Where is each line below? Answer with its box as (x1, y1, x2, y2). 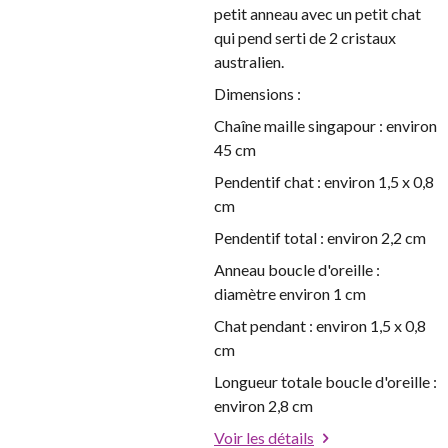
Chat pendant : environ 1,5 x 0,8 (214, 316, 426, 335)
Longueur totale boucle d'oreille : (214, 372, 437, 391)
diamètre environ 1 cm (214, 284, 366, 303)
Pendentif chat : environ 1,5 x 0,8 (214, 172, 434, 191)
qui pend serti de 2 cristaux (214, 28, 396, 47)
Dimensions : (214, 84, 301, 103)
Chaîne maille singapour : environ (214, 116, 437, 135)
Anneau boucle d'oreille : (214, 260, 380, 279)
